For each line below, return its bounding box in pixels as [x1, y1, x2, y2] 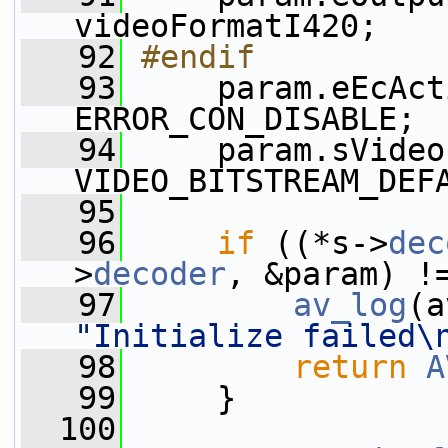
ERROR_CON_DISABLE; [74, 101, 416, 137]
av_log [293, 287, 407, 323]
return [293, 349, 407, 385]
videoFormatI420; [74, 8, 378, 44]
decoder [93, 256, 226, 292]
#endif [141, 39, 255, 75]
